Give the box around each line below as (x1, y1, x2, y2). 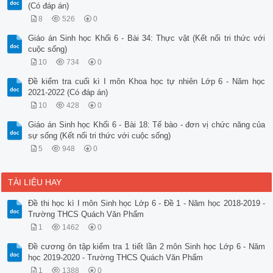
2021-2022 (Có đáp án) (28, 88, 108, 97)
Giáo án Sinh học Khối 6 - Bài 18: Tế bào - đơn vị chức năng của (28, 120, 266, 130)
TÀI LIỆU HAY (8, 177, 62, 188)
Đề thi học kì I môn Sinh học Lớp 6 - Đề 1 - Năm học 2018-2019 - (28, 199, 266, 208)
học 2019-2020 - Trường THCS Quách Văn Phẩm (28, 253, 204, 263)
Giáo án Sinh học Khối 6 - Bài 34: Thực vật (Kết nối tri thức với (28, 34, 266, 43)
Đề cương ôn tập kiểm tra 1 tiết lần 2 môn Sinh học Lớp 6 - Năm (28, 242, 266, 252)
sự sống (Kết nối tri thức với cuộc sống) (28, 131, 171, 141)
